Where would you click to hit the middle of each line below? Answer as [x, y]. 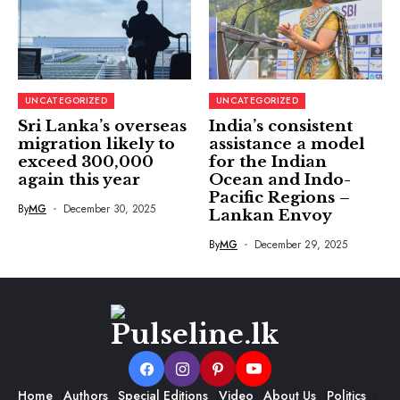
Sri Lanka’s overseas [102, 127]
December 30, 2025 [109, 209]
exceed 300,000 [86, 162]
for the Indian [268, 162]
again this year [79, 180]
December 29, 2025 [300, 245]
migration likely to [96, 145]
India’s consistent [281, 127]
